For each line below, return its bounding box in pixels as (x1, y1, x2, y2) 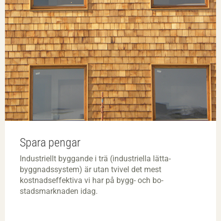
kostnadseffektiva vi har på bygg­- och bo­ (20, 176, 163, 185)
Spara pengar (20, 136, 80, 150)
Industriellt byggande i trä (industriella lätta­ (20, 154, 171, 164)
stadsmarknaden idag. (20, 186, 98, 196)
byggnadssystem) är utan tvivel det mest (20, 165, 161, 175)
